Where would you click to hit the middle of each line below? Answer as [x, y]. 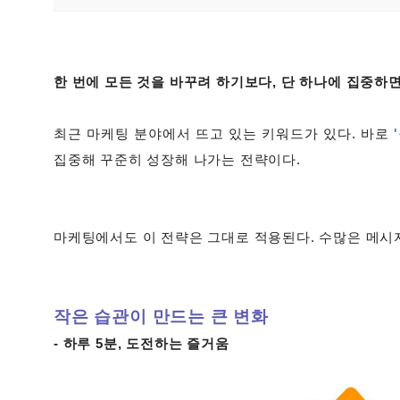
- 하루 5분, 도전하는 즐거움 [142, 344]
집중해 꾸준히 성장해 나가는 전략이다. [177, 160]
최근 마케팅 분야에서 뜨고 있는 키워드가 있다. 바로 [221, 134]
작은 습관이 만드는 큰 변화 [161, 317]
